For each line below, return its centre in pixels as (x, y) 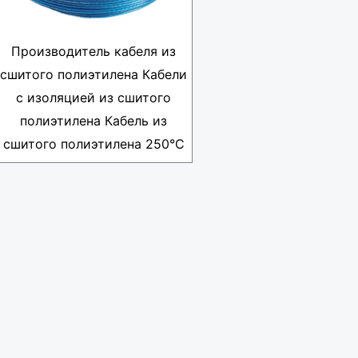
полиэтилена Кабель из (94, 121)
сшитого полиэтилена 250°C (93, 144)
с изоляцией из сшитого (94, 98)
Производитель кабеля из (94, 52)
